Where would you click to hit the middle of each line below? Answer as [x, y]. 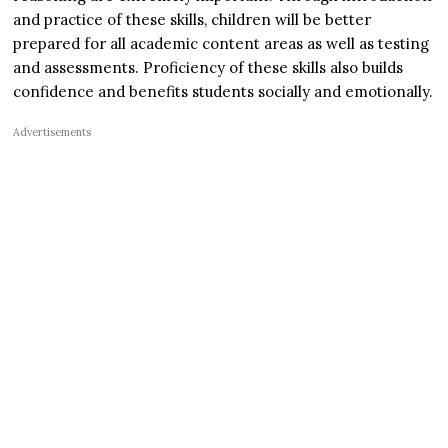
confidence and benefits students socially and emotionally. [223, 92]
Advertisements [52, 132]
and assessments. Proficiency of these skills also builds [208, 68]
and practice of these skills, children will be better [192, 20]
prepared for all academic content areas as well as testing [221, 44]
